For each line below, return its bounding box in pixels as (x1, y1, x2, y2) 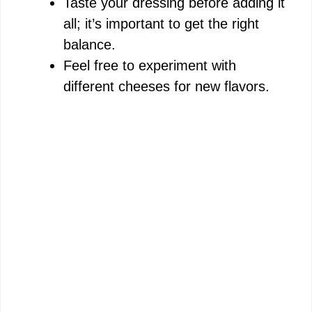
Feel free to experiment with (63, 58, 236, 74)
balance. (63, 37, 116, 53)
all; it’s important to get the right (63, 16, 259, 32)
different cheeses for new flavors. (63, 79, 270, 95)
